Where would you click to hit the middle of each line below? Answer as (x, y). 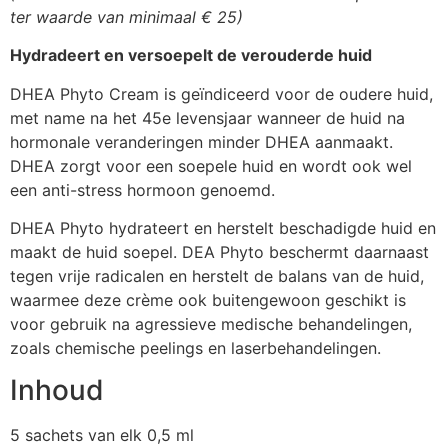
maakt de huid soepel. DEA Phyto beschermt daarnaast (219, 251)
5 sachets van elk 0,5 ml (102, 435)
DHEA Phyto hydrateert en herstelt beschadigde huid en (223, 227)
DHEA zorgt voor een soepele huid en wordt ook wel (211, 165)
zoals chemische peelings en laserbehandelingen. (195, 347)
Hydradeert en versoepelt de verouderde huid (191, 55)
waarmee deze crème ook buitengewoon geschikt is (208, 299)
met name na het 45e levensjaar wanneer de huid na (207, 117)
